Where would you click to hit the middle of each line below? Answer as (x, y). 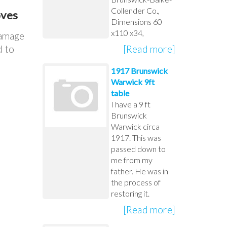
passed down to (138, 148)
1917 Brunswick (139, 70)
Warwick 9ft (133, 82)
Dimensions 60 (136, 21)
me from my (131, 160)
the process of (136, 182)
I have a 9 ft (130, 104)
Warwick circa (135, 126)
